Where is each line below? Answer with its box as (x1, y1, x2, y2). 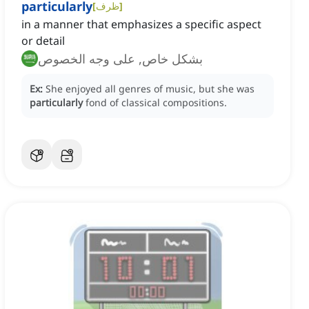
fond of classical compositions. (86, 96, 227, 110)
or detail (21, 33, 65, 49)
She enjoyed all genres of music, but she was (46, 82, 255, 96)
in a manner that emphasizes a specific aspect (21, 17, 261, 32)
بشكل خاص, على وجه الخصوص (38, 50, 203, 68)
